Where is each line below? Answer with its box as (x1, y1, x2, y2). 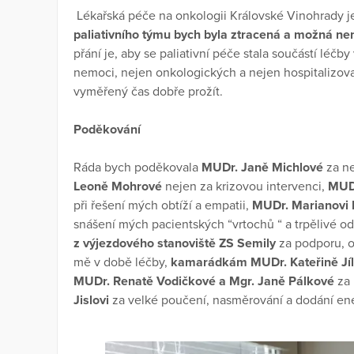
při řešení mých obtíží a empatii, (73, 198, 252, 214)
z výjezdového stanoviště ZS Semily (73, 235, 279, 252)
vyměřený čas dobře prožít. (73, 84, 223, 100)
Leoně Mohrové (73, 179, 165, 195)
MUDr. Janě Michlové (201, 160, 326, 176)
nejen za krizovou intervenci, (165, 179, 328, 195)
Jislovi (73, 292, 112, 309)
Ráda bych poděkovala (73, 160, 201, 176)
